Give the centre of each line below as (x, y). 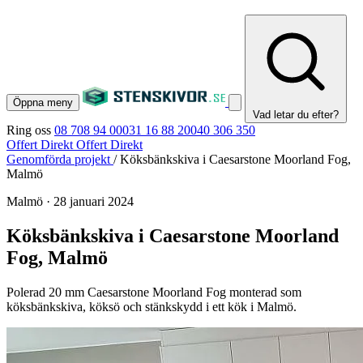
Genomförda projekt (60, 159)
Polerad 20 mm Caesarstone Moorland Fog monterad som (154, 292)
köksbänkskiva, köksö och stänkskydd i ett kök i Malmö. (152, 306)
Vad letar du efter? (296, 115)
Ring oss (29, 130)
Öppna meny (43, 102)
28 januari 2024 (94, 201)
